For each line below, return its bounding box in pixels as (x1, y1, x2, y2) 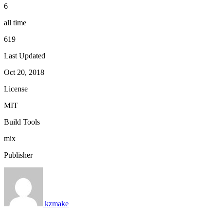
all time (4, 18, 26, 27)
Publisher (4, 150, 33, 159)
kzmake (45, 199, 69, 208)
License (4, 84, 28, 93)
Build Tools (4, 117, 40, 126)
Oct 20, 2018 (4, 68, 44, 76)
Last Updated (4, 51, 45, 60)
